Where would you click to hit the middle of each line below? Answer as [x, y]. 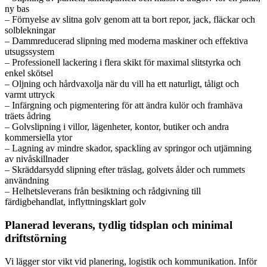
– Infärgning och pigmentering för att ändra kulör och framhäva [124, 105]
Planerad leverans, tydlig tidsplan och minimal [119, 225]
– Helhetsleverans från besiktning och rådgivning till [103, 191]
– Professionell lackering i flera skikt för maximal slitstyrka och [123, 63]
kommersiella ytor [38, 138]
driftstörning [36, 238]
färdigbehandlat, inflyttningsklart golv [75, 202]
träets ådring [28, 116]
